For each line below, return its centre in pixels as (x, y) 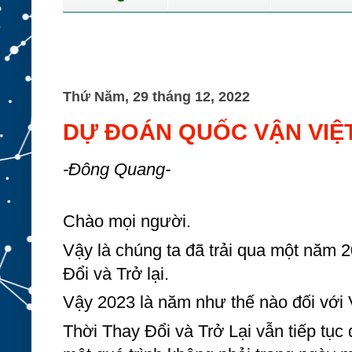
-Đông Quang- (117, 169)
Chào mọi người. (127, 222)
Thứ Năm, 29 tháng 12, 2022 (156, 97)
